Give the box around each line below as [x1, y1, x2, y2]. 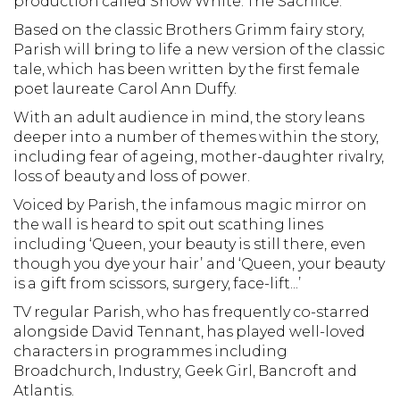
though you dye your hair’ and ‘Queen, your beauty [13, 254, 385, 272]
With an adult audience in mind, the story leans [13, 108, 364, 126]
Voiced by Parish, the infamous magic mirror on [13, 196, 367, 213]
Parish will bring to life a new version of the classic [13, 40, 385, 58]
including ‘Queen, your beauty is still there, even [13, 235, 366, 253]
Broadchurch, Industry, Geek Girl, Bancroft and [13, 362, 357, 379]
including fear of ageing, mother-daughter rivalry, [13, 147, 384, 165]
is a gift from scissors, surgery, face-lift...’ [13, 274, 302, 292]
